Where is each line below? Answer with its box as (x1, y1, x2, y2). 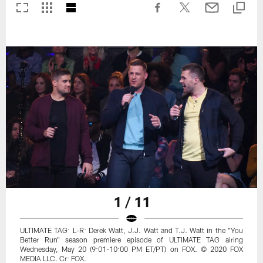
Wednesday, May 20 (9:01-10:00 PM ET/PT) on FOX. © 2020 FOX (20, 244, 243, 253)
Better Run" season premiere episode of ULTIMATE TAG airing (20, 235, 243, 244)
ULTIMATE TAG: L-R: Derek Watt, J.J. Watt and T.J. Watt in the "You (20, 225, 243, 234)
